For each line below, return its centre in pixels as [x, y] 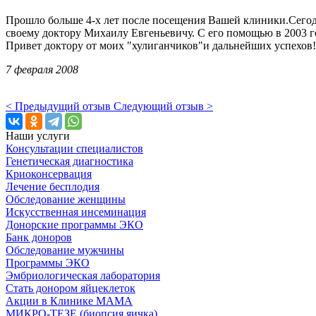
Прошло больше [46, 20]
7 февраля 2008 [42, 70]
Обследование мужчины [65, 250]
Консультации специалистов [74, 149]
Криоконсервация [49, 174]
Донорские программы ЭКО [74, 225]
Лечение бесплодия [53, 187]
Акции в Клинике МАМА [69, 301]
